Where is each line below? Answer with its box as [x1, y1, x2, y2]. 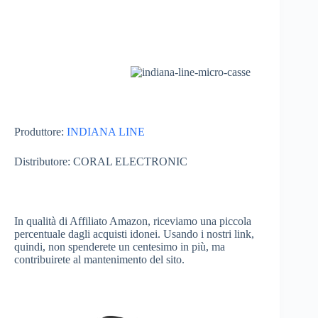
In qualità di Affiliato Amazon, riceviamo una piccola [14, 215, 251, 228]
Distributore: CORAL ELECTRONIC [14, 155, 187, 168]
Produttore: [14, 126, 67, 138]
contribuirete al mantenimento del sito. [14, 253, 190, 266]
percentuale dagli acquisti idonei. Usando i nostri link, [14, 228, 254, 241]
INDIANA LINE [67, 126, 145, 138]
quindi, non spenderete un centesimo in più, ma [14, 241, 225, 253]
